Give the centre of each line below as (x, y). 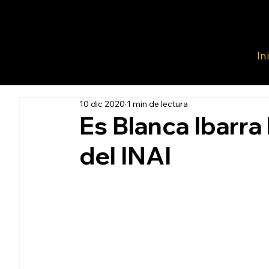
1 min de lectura (157, 104)
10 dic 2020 (102, 104)
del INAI (125, 156)
